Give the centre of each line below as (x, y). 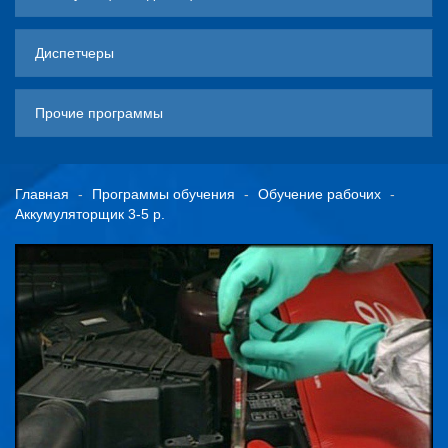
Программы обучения (163, 193)
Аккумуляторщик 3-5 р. (90, 213)
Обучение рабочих (319, 193)
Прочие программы (99, 112)
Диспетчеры (74, 52)
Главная (42, 193)
